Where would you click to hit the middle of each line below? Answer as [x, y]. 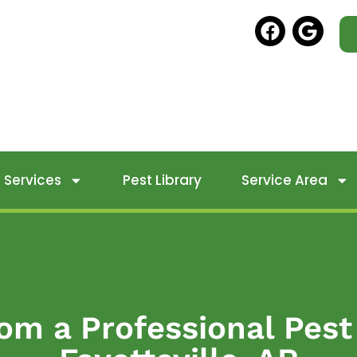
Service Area [284, 180]
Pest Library [162, 180]
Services [32, 180]
